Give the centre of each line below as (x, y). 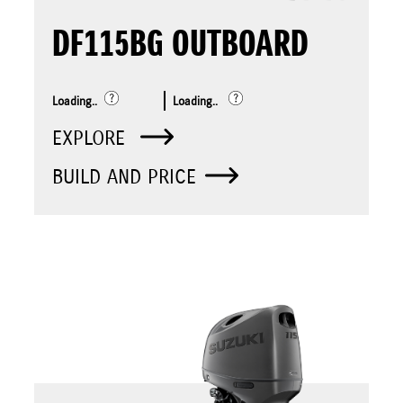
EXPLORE (92, 139)
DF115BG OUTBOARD (180, 46)
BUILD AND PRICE (124, 178)
